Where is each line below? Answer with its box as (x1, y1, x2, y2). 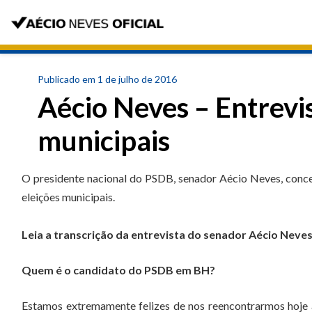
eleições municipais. (22, 190, 115, 203)
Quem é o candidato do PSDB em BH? (22, 263, 215, 276)
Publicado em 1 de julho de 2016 (38, 73, 177, 85)
